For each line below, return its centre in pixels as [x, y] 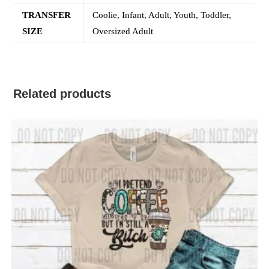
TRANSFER [47, 15]
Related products [62, 94]
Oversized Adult [123, 32]
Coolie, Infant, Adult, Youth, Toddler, [162, 15]
